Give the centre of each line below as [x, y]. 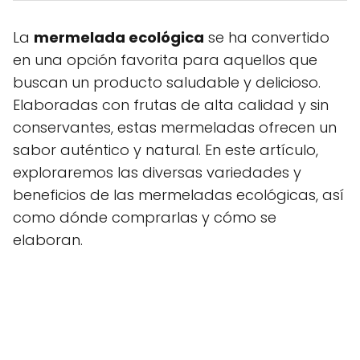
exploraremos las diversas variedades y [157, 173]
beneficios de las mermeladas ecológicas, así [178, 195]
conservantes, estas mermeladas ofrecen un [175, 128]
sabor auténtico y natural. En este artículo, [166, 150]
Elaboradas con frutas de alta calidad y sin [171, 105]
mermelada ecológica [119, 38]
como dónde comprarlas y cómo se [145, 218]
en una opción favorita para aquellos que [165, 60]
